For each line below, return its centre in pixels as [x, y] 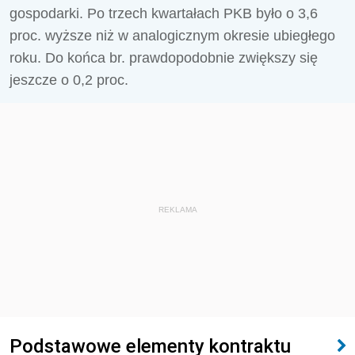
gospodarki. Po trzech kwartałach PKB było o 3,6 [164, 13]
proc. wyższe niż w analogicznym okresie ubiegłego [172, 36]
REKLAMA [177, 210]
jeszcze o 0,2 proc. [69, 80]
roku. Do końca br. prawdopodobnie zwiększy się [164, 58]
